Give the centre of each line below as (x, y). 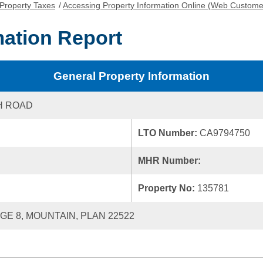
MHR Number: (171, 161)
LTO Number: (169, 133)
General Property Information (131, 76)
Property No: (168, 188)
